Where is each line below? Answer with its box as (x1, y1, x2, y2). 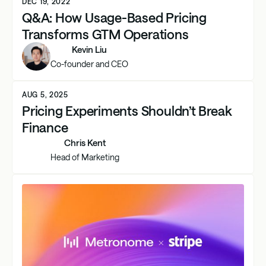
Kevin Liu (72, 44, 107, 55)
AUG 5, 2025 (22, 90, 68, 99)
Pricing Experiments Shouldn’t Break (22, 102, 232, 118)
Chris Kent (64, 137, 106, 148)
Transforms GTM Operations (22, 26, 189, 42)
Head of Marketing (50, 152, 119, 163)
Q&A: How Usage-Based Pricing (22, 9, 207, 25)
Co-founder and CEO (50, 59, 128, 69)
